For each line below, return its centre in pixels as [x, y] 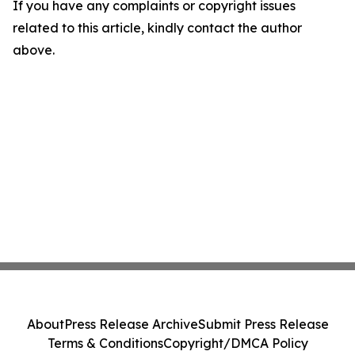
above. [34, 50]
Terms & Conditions [105, 343]
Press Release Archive [131, 324]
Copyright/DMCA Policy [235, 343]
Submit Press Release [263, 324]
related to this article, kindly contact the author [157, 28]
